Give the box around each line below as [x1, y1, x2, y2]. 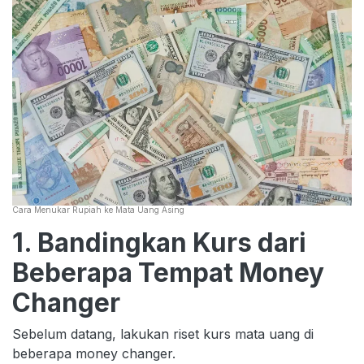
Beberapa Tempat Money [12, 256, 324, 288]
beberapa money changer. [12, 344, 180, 362]
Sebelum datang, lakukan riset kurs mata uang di [12, 325, 314, 342]
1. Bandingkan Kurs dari [12, 226, 306, 258]
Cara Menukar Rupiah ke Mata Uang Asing [12, 204, 184, 214]
